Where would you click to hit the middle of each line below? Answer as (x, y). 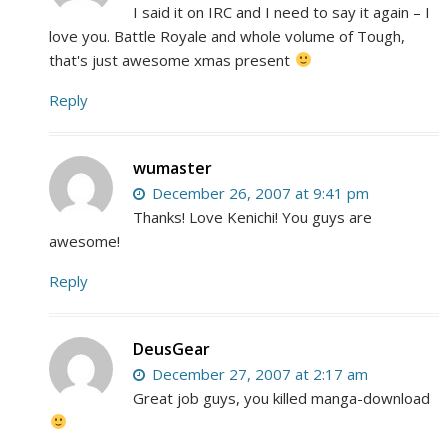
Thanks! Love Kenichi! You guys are (253, 216)
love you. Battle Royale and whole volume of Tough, (227, 35)
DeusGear (172, 348)
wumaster (173, 167)
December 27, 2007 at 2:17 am (258, 373)
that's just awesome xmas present (172, 59)
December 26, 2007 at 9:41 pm (259, 192)
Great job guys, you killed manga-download (282, 397)
